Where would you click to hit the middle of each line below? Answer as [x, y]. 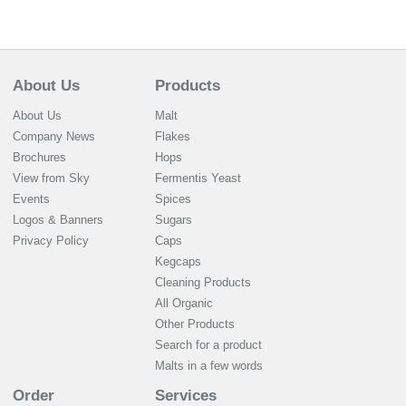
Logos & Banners [58, 220]
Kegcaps [178, 261]
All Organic [184, 303]
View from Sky [51, 178]
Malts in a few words [209, 366]
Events [31, 199]
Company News [54, 136]
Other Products [195, 324]
